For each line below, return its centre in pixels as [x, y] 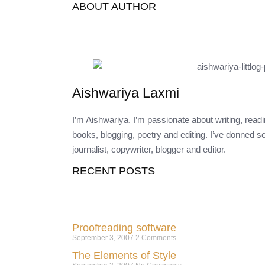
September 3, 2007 [104, 237]
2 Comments [156, 237]
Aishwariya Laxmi [126, 93]
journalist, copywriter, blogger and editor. [149, 149]
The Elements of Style [124, 255]
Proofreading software [124, 227]
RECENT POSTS [114, 171]
